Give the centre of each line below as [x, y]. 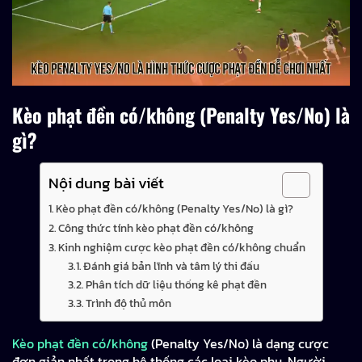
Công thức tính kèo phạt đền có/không [156, 227]
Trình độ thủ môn [129, 303]
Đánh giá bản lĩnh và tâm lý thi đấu [172, 265]
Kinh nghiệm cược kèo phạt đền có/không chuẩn [182, 247]
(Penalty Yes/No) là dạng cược [238, 343]
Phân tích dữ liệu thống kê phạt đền [177, 284]
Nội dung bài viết [106, 183]
